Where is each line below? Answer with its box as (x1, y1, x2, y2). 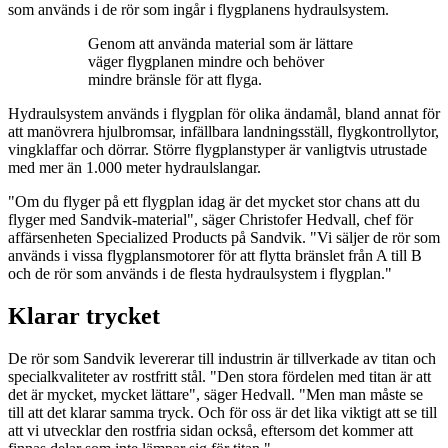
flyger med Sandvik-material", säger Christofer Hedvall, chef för (8, 211, 413, 229)
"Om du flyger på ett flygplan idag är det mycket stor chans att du (8, 193, 420, 211)
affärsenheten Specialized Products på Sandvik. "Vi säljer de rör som (8, 229, 440, 247)
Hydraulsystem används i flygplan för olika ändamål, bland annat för (8, 105, 440, 123)
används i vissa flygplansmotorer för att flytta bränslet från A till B (8, 247, 422, 265)
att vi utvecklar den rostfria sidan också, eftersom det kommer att (8, 421, 413, 439)
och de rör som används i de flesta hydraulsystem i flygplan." (8, 265, 392, 283)
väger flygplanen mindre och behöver (88, 53, 324, 71)
